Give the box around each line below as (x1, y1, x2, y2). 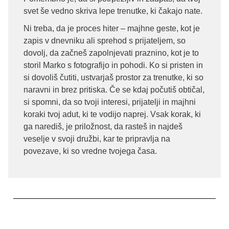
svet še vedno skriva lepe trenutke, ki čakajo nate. (24, 6, 202, 15)
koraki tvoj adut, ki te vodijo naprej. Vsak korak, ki (24, 109, 201, 119)
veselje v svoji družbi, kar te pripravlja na (24, 134, 170, 143)
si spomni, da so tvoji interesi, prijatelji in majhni (24, 97, 196, 106)
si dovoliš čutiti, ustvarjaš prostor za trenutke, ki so (24, 73, 203, 82)
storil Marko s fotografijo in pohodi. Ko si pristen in (24, 60, 203, 70)
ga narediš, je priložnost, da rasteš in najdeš (24, 122, 182, 131)
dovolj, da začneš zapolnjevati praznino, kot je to (24, 48, 199, 57)
